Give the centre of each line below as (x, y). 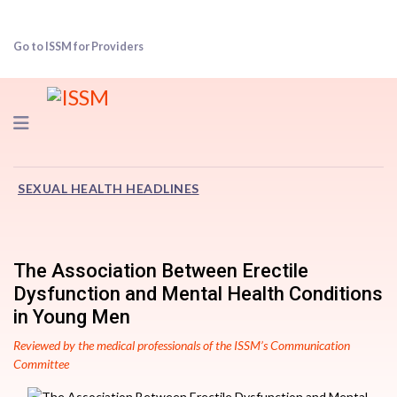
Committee (41, 364)
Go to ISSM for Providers (78, 47)
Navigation (73, 121)
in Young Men (72, 317)
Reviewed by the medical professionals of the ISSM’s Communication (182, 345)
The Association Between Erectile (161, 271)
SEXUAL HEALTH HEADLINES (109, 188)
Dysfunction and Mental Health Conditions (198, 294)
